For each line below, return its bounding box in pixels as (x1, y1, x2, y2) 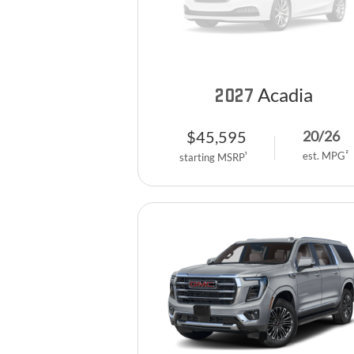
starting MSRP (179, 150, 245, 164)
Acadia (257, 82, 313, 106)
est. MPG (302, 149, 345, 163)
